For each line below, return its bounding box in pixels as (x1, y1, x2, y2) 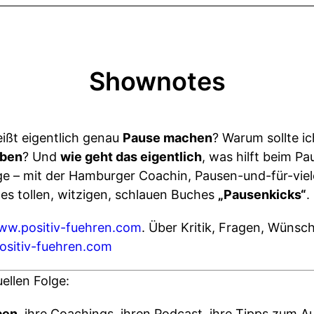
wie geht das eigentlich (60, 149, 202, 164)
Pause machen (123, 130, 212, 145)
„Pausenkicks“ (218, 187, 306, 202)
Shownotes (88, 66, 226, 97)
